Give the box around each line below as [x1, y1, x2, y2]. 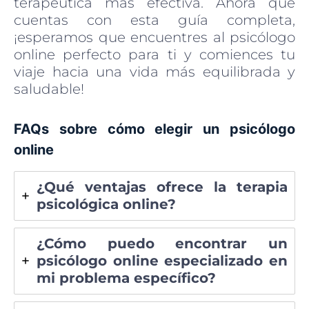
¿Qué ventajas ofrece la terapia [37, 178, 288, 195]
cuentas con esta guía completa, [14, 11, 295, 28]
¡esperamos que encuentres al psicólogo [14, 28, 295, 46]
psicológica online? [37, 195, 176, 212]
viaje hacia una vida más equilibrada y [14, 63, 295, 80]
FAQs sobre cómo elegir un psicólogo [14, 120, 295, 137]
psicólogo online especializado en [37, 252, 288, 269]
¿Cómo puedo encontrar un [37, 235, 288, 252]
